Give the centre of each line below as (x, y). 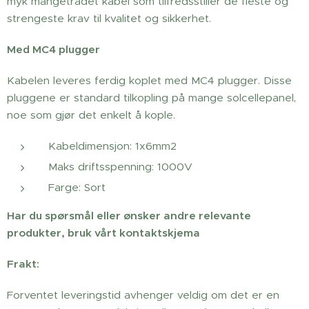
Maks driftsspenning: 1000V (120, 167)
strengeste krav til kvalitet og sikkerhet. (109, 18)
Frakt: (23, 264)
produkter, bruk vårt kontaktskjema (103, 233)
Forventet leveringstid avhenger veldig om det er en (143, 295)
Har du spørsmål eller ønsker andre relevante (129, 216)
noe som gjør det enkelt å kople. (91, 115)
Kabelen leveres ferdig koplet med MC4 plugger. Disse (149, 80)
